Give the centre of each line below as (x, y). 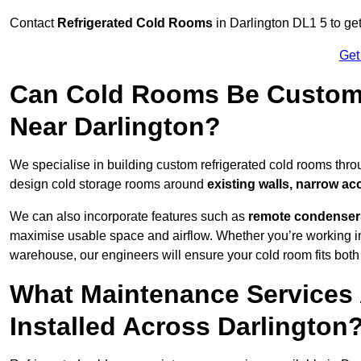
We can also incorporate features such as (129, 217)
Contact (33, 23)
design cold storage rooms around (108, 185)
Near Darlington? (115, 127)
